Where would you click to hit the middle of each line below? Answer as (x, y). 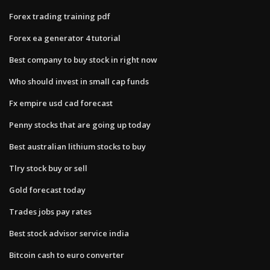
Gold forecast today (47, 190)
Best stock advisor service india (69, 233)
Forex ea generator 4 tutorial (65, 38)
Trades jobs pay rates (50, 211)
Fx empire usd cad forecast (61, 103)
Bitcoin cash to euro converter (67, 255)
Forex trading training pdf (60, 16)
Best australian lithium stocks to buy (77, 146)
